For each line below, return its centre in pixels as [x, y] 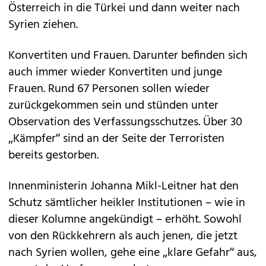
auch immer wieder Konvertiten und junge [115, 72]
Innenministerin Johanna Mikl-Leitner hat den [123, 186]
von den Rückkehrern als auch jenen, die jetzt [123, 236]
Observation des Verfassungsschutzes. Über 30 [125, 122]
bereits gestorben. [53, 156]
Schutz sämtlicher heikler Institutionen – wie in [127, 203]
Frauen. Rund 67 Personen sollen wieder [109, 89]
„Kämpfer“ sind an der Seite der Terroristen [116, 139]
